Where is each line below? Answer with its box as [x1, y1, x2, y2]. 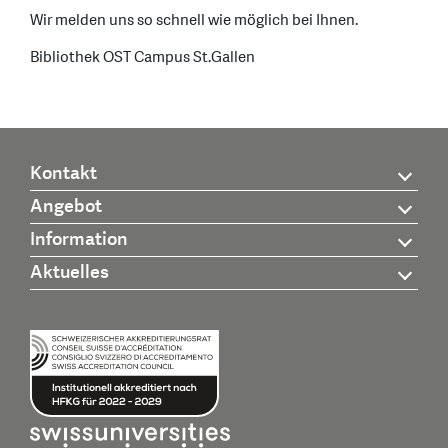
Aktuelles [30, 260, 109, 286]
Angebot [30, 194, 102, 220]
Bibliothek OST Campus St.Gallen [30, 46, 255, 68]
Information [30, 227, 128, 253]
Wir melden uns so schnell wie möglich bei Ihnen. [30, 9, 358, 31]
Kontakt [30, 161, 97, 187]
